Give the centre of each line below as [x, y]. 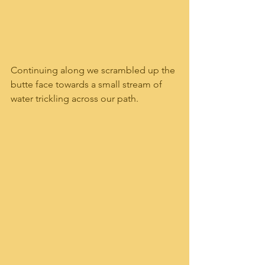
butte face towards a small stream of [88, 85]
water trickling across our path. [75, 99]
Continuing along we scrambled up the [94, 70]
